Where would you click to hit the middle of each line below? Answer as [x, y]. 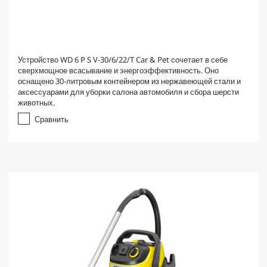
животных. [36, 103]
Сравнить [52, 119]
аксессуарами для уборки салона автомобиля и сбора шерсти [128, 92]
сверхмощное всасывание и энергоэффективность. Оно [118, 70]
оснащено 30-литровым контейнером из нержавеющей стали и [129, 81]
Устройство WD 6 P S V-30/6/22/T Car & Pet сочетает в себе [123, 60]
